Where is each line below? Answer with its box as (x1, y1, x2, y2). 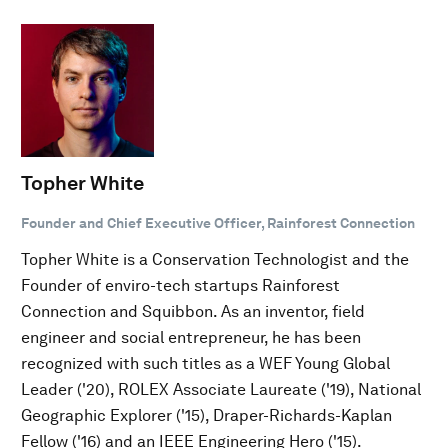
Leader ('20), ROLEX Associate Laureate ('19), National (21, 380, 421, 399)
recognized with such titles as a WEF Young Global (21, 354, 390, 373)
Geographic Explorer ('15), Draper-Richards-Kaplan (21, 406, 392, 425)
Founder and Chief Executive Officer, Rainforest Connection (21, 215, 415, 231)
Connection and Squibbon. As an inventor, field (21, 302, 365, 321)
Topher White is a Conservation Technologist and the (21, 250, 409, 269)
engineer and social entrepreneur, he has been (21, 328, 361, 347)
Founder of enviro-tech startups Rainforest (21, 276, 340, 295)
